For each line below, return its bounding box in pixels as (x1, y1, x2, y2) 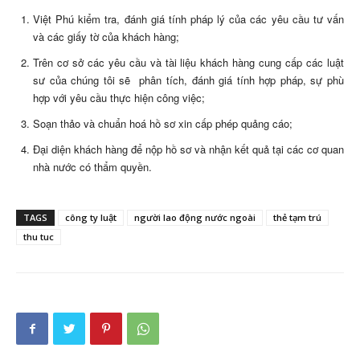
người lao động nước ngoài (134, 211, 256, 223)
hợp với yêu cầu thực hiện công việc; (33, 90, 205, 105)
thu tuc (23, 231, 54, 243)
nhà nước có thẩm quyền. (33, 159, 152, 174)
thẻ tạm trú (273, 211, 321, 223)
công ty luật (65, 211, 117, 223)
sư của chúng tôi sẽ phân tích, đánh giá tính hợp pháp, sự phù (33, 72, 344, 88)
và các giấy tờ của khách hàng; (33, 29, 179, 44)
